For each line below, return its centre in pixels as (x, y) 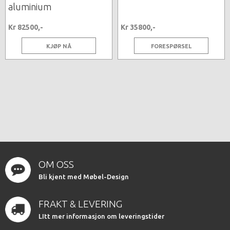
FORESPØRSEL (171, 46)
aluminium (30, 6)
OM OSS (56, 164)
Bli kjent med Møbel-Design (84, 176)
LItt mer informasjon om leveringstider (101, 216)
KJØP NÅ (59, 46)
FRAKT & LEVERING (80, 204)
